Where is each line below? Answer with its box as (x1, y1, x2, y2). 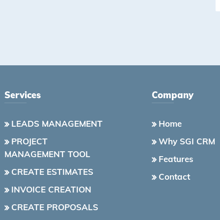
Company (152, 89, 193, 101)
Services (4, 89, 41, 101)
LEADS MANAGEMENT (11, 118, 103, 129)
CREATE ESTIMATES (11, 166, 93, 177)
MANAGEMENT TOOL (4, 149, 90, 159)
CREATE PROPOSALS (11, 202, 98, 212)
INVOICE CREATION (11, 184, 91, 194)
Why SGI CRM (159, 136, 215, 146)
